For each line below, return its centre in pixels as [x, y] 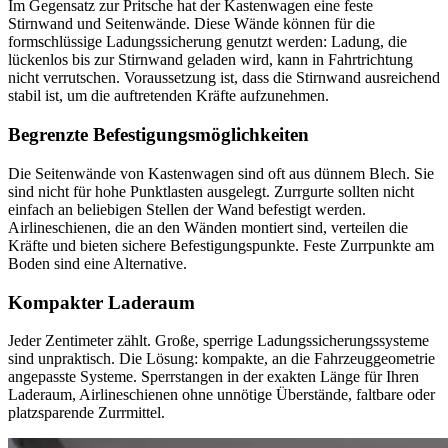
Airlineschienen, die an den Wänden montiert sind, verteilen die [208, 227]
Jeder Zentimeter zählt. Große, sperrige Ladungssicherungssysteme [218, 341]
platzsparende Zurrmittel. [86, 413]
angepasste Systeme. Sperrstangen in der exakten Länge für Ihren [213, 377]
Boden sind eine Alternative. [97, 263]
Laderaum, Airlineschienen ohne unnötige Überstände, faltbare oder [221, 395]
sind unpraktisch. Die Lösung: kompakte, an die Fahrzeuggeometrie [221, 359]
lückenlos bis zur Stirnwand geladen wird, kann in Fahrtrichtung [210, 60]
